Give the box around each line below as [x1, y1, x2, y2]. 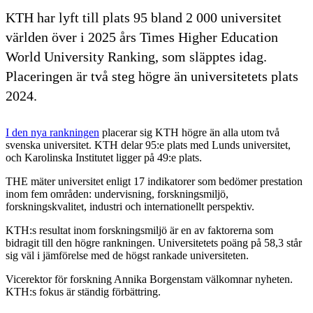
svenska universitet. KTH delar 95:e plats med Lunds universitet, [6, 138, 291, 151]
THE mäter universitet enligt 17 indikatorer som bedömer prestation [6, 175, 303, 187]
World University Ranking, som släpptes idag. [6, 48, 267, 64]
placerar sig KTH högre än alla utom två [99, 126, 279, 138]
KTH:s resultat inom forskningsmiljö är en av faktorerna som [6, 224, 273, 236]
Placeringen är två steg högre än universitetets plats [6, 68, 298, 84]
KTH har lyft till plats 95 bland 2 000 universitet [6, 9, 282, 25]
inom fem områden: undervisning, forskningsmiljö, [6, 187, 228, 200]
